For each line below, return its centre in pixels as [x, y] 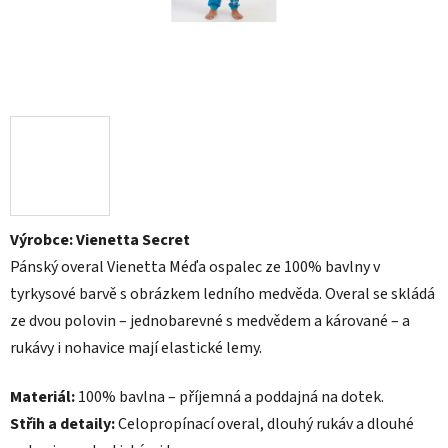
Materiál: [42, 397]
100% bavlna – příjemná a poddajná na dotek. [229, 397]
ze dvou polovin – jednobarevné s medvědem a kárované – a [210, 321]
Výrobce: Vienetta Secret [100, 240]
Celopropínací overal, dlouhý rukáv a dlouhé [264, 424]
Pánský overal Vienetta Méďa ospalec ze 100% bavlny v [195, 267]
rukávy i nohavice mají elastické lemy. [136, 348]
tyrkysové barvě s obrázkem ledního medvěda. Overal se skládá [222, 294]
